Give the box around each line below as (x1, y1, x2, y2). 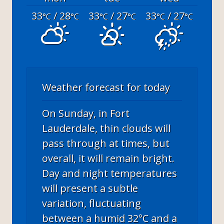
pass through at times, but (42, 136, 169, 150)
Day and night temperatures (42, 166, 177, 180)
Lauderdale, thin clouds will (42, 121, 170, 135)
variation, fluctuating (42, 196, 141, 210)
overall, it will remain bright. (42, 151, 174, 165)
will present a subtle (42, 181, 138, 195)
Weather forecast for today (42, 80, 170, 94)
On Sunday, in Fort (42, 106, 129, 120)
